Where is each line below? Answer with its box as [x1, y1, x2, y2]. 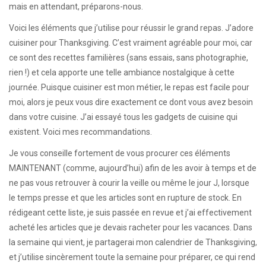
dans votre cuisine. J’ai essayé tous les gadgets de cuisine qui [9, 112, 237, 122]
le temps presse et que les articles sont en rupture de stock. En [9, 193, 242, 203]
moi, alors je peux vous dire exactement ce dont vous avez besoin [9, 97, 253, 107]
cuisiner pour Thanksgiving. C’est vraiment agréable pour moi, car [9, 38, 252, 48]
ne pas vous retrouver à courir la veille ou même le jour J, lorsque [9, 178, 249, 188]
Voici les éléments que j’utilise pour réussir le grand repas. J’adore [9, 23, 254, 33]
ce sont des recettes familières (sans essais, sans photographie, [9, 53, 248, 63]
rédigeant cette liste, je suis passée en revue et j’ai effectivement [9, 208, 252, 218]
